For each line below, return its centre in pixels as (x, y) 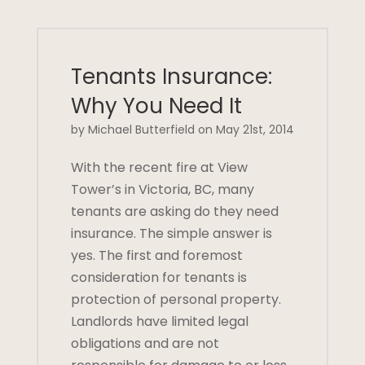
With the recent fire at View (159, 167)
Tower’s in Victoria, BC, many (162, 189)
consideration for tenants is (158, 277)
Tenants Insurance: (171, 76)
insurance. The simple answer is (171, 233)
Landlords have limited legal (159, 321)
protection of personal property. (177, 299)
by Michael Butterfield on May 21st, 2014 (182, 129)
